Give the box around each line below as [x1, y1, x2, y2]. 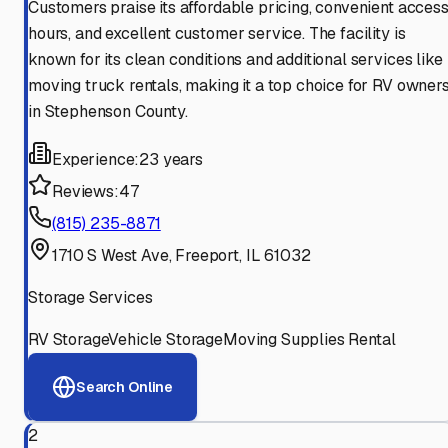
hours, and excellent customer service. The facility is [28, 23, 406, 45]
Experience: [52, 149, 140, 171]
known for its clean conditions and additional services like [28, 49, 443, 71]
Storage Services [28, 287, 153, 309]
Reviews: [52, 181, 119, 203]
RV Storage [28, 329, 109, 351]
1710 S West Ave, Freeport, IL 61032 [52, 245, 311, 267]
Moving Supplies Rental [223, 329, 396, 351]
